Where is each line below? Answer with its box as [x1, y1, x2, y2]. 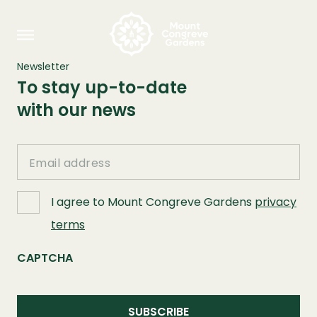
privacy [255, 194, 296, 210]
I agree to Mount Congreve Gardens [51, 194, 255, 210]
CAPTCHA [17, 250, 73, 266]
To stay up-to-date [17, 76, 187, 99]
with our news [17, 98, 136, 122]
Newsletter [17, 59, 69, 74]
